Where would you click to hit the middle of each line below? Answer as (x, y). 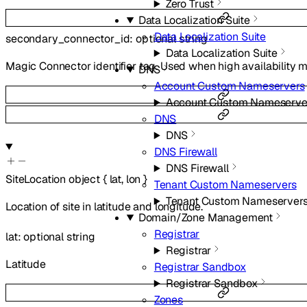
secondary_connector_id (68, 38)
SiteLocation (36, 180)
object (84, 180)
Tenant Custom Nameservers (225, 185)
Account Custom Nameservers (229, 86)
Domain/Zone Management (206, 218)
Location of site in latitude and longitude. (105, 207)
